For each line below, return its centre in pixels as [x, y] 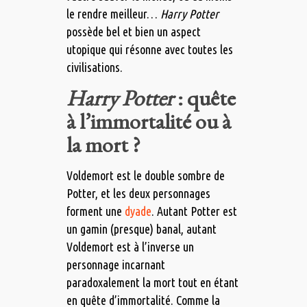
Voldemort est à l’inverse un [130, 247]
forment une [95, 211]
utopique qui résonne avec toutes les [149, 50]
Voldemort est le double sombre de [145, 176]
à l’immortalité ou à [148, 122]
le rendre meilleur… [113, 14]
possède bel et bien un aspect [133, 32]
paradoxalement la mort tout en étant [152, 283]
